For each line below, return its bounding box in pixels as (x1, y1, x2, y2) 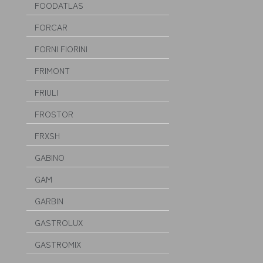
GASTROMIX (35, 238, 81, 250)
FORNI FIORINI (35, 43, 87, 55)
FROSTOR (35, 108, 73, 120)
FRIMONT (35, 65, 70, 76)
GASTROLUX (35, 217, 83, 228)
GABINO (35, 151, 65, 163)
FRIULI (35, 86, 58, 98)
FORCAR (35, 21, 68, 33)
